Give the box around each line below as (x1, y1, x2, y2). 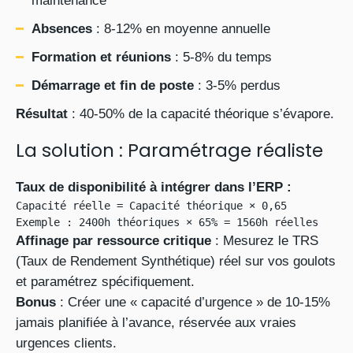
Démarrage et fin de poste (32, 78, 194, 93)
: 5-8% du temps (171, 50, 272, 65)
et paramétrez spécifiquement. (16, 274, 195, 289)
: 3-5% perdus (194, 78, 281, 93)
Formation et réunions (32, 50, 171, 65)
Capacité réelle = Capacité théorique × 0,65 (16, 199, 287, 212)
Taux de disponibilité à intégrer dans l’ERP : (16, 180, 292, 195)
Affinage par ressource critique (16, 233, 211, 248)
